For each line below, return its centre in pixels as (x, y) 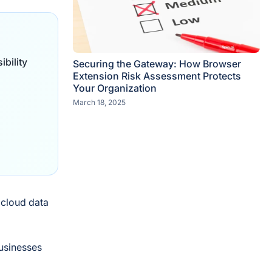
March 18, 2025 (99, 102)
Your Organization (115, 88)
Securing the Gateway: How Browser (157, 64)
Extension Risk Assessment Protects (157, 76)
